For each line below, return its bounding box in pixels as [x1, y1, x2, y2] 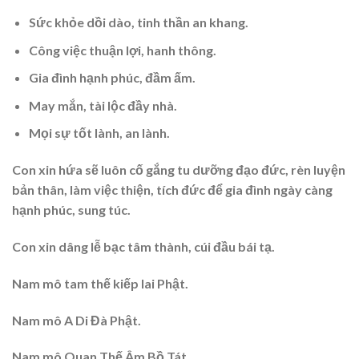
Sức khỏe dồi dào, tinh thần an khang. [28, 14, 248, 30]
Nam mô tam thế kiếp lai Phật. [12, 275, 188, 291]
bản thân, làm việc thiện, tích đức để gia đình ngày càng [12, 182, 333, 198]
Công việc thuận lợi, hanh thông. [28, 42, 216, 58]
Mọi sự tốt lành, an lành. [28, 125, 170, 141]
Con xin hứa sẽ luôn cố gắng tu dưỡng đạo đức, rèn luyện [12, 162, 345, 178]
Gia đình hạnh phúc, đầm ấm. [28, 70, 196, 86]
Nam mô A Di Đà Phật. [12, 312, 141, 328]
